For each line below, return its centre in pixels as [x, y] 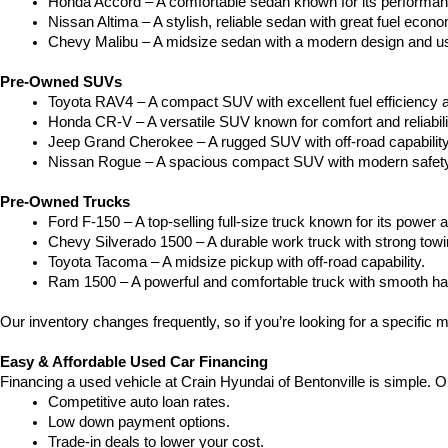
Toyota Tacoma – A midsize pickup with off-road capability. [236, 262]
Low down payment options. [139, 422]
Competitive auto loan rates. [139, 402]
